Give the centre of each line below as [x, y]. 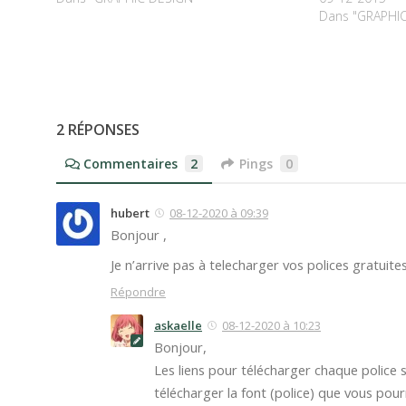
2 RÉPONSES [98, 130]
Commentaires [131, 163]
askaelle [178, 325]
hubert [130, 213]
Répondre [138, 291]
